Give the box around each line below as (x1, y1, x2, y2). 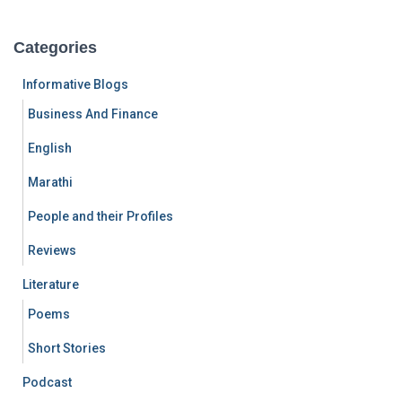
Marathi (28, 175, 73, 189)
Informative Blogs (22, 77, 128, 92)
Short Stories (28, 341, 106, 355)
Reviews (28, 243, 76, 258)
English (28, 141, 72, 155)
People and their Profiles (28, 209, 173, 223)
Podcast (22, 375, 72, 389)
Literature (22, 277, 79, 292)
